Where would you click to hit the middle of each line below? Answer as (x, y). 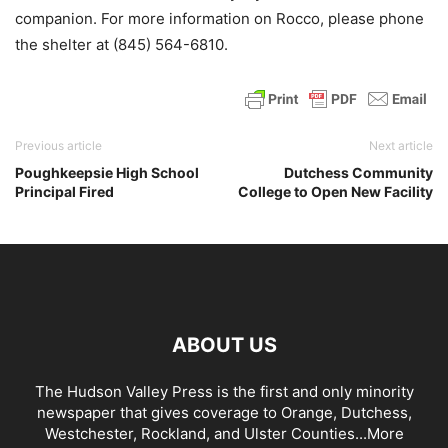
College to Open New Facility (335, 191)
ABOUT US (224, 345)
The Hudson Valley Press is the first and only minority (224, 391)
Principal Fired (64, 191)
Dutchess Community (358, 172)
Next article (401, 145)
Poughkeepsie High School (107, 172)
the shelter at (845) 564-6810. (121, 44)
